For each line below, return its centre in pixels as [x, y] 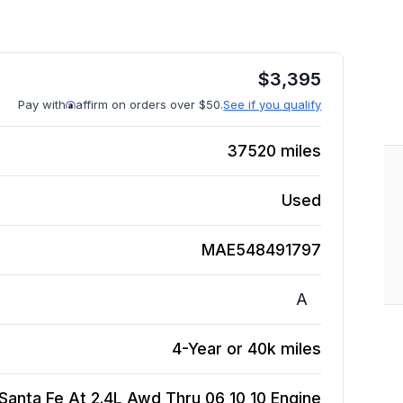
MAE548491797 [262, 250]
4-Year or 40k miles [247, 349]
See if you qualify [273, 104]
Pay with [42, 104]
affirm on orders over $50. [150, 104]
